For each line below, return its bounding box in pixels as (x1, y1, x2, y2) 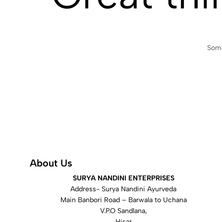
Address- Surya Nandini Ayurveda (70, 185, 177, 193)
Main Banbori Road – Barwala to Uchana (60, 196, 187, 204)
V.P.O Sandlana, (100, 207, 147, 215)
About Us (30, 157, 72, 169)
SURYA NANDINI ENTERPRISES (72, 174, 174, 182)
